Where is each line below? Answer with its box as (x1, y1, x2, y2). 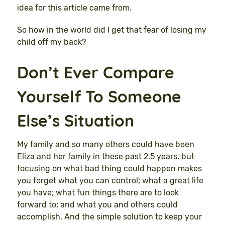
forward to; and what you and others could (17, 200, 178, 210)
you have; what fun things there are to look (17, 188, 179, 198)
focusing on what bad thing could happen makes (17, 164, 202, 174)
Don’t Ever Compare (17, 62, 174, 83)
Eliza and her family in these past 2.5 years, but (17, 152, 194, 162)
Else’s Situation (17, 110, 134, 131)
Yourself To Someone (17, 86, 181, 107)
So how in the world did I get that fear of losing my (17, 25, 206, 35)
